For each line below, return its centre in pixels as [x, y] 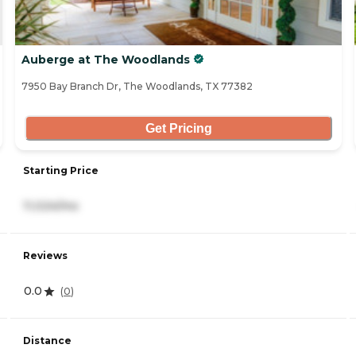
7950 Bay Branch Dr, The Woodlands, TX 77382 [137, 87]
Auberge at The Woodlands [106, 60]
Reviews [45, 256]
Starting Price [61, 171]
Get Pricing [178, 128]
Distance [47, 341]
